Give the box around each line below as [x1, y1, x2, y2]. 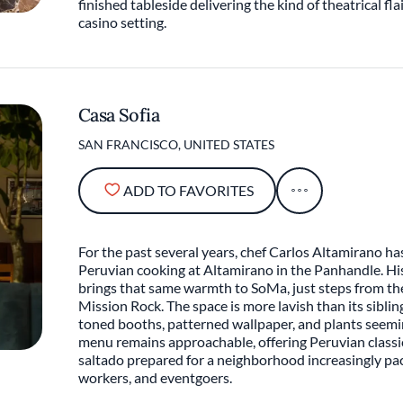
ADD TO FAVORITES [122, 182, 254, 199]
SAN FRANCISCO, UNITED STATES [78, 137, 274, 152]
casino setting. [78, 13, 166, 31]
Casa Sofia [78, 103, 159, 126]
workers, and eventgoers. [78, 369, 232, 386]
